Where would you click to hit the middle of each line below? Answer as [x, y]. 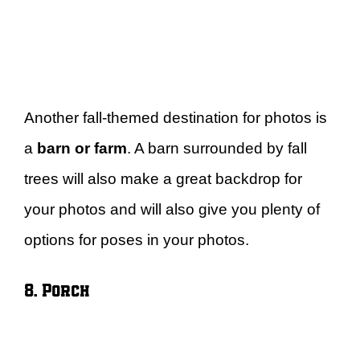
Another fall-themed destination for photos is [176, 117]
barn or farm [82, 148]
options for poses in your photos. [137, 239]
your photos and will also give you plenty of [172, 209]
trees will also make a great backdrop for [163, 178]
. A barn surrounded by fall [217, 148]
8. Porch [57, 289]
